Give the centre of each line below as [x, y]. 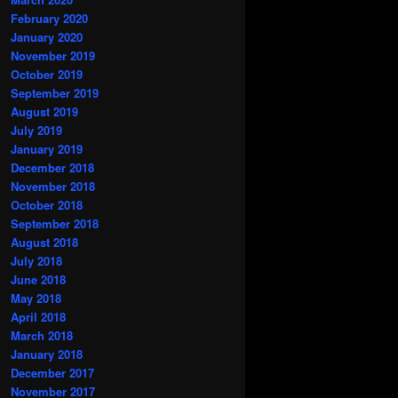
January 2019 [47, 149]
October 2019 [47, 75]
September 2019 [55, 93]
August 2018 [44, 243]
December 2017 [52, 373]
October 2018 [47, 205]
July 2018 [36, 261]
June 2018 [38, 280]
